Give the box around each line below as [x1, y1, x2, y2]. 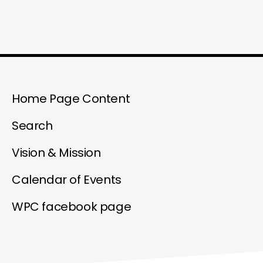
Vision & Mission [12, 144, 101, 161]
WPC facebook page [12, 198, 131, 215]
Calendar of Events [12, 171, 122, 188]
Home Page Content [12, 90, 130, 107]
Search [12, 117, 53, 134]
